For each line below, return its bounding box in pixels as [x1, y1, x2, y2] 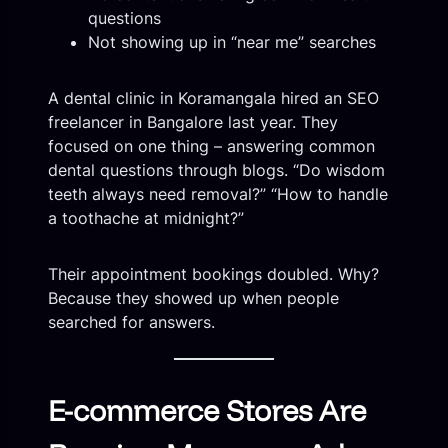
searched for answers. [48, 312, 215, 333]
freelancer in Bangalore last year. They [48, 112, 338, 133]
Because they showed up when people [48, 288, 339, 309]
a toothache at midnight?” [48, 208, 244, 229]
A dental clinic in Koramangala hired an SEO [48, 88, 379, 109]
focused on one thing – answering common [48, 136, 375, 157]
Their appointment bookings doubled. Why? [48, 264, 379, 285]
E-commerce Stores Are [48, 392, 366, 429]
